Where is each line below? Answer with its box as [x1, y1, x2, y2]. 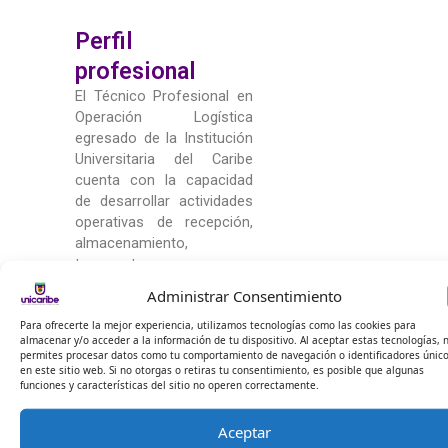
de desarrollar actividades [74, 191, 254, 210]
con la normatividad [74, 359, 254, 378]
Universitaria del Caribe [74, 149, 254, 168]
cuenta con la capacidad [74, 170, 254, 189]
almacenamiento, [74, 233, 188, 252]
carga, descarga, [74, 275, 254, 294]
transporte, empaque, [74, 254, 254, 273]
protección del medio [74, 401, 254, 420]
